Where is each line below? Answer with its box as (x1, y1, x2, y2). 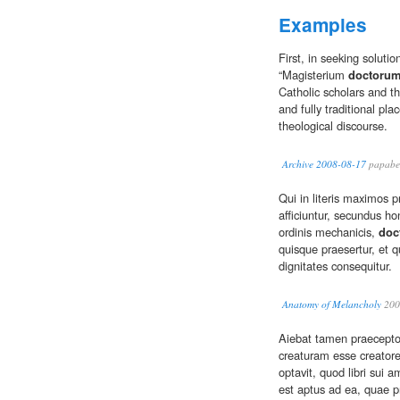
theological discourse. (279, 117, 387, 135)
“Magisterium (279, 66, 348, 84)
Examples (279, 12, 367, 38)
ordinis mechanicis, (279, 223, 379, 241)
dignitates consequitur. (279, 257, 392, 275)
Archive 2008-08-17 (282, 157, 366, 171)
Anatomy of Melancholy (282, 297, 381, 312)
